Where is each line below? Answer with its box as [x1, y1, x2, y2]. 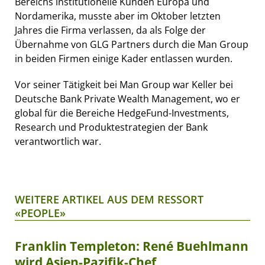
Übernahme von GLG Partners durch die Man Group [15, 37, 248, 51]
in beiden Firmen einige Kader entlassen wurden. [15, 51, 232, 65]
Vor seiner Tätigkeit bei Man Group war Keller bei [15, 77, 233, 91]
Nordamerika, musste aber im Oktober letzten [15, 9, 221, 22]
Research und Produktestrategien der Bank [15, 120, 208, 134]
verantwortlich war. [15, 134, 101, 148]
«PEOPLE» [15, 205, 66, 220]
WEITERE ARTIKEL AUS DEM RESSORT [15, 192, 203, 206]
